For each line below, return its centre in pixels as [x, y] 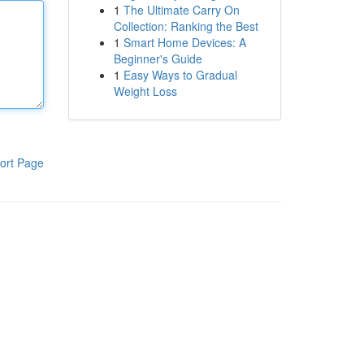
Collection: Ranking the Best [186, 26]
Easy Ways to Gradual [180, 75]
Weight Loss [145, 91]
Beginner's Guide [158, 58]
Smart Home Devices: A [184, 42]
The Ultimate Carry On [181, 10]
